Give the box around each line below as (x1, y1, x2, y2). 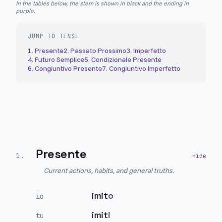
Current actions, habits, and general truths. (44, 166, 174, 175)
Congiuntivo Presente (35, 64, 102, 73)
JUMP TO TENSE (28, 32, 79, 40)
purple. (16, 7, 35, 14)
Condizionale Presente (91, 55, 162, 64)
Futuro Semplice (35, 55, 84, 64)
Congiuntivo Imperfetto (109, 64, 180, 73)
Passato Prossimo (70, 46, 126, 55)
